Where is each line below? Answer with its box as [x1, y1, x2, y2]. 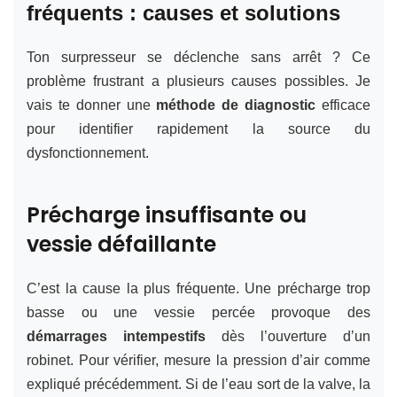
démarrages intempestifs [27, 328, 206, 344]
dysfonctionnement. [27, 144, 149, 160]
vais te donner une [27, 97, 157, 113]
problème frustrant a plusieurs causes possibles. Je [27, 73, 370, 89]
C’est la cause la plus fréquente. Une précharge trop [27, 280, 370, 296]
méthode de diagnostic [156, 97, 316, 113]
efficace [315, 97, 371, 113]
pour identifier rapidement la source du [27, 121, 370, 136]
